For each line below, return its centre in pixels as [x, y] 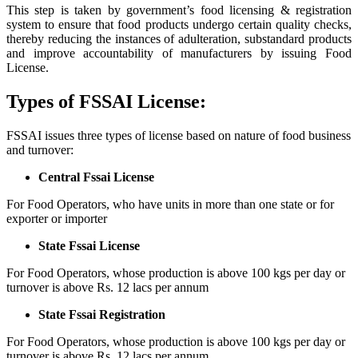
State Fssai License [89, 245]
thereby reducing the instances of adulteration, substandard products [179, 39]
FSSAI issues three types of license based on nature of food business [179, 135]
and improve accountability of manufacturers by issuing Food [179, 53]
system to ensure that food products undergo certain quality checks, [179, 24]
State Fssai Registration [102, 314]
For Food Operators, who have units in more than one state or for [170, 204]
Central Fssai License [96, 177]
